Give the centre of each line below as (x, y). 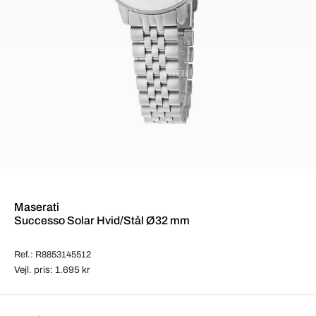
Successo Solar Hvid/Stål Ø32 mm (102, 220)
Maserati (37, 207)
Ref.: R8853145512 (53, 254)
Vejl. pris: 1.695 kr (52, 269)
